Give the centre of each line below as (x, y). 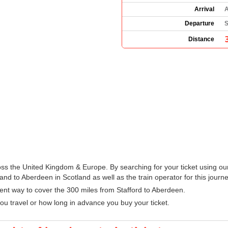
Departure (199, 23)
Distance (201, 39)
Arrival (204, 9)
